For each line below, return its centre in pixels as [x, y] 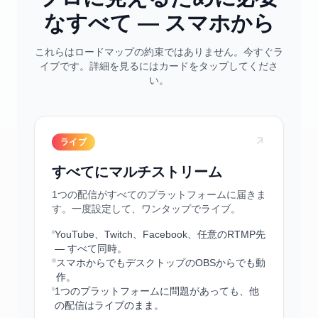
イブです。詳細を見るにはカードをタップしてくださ [159, 66]
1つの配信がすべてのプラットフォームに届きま [159, 194]
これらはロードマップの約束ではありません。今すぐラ [159, 52]
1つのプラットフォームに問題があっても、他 [157, 291]
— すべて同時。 [91, 248]
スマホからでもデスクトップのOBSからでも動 [160, 263]
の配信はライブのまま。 [110, 305]
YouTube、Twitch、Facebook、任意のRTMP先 [160, 234]
